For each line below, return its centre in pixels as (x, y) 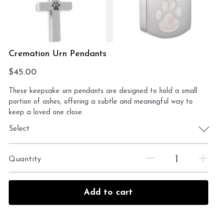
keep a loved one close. (46, 113)
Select (19, 129)
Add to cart (108, 193)
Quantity (25, 159)
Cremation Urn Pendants (57, 54)
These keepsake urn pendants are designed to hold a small (103, 91)
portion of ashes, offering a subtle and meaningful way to (101, 102)
